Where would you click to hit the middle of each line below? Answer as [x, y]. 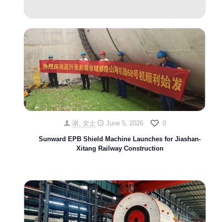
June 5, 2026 [124, 123]
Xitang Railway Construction [120, 149]
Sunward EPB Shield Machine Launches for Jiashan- [120, 139]
